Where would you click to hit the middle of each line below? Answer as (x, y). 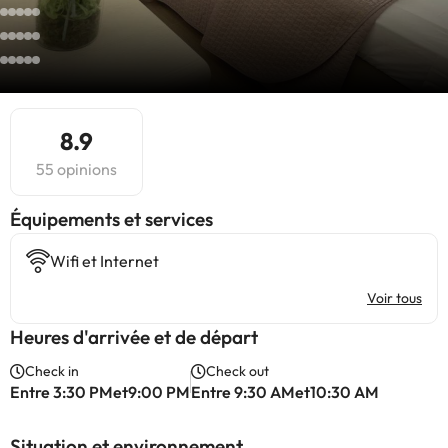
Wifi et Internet (104, 261)
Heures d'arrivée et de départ (134, 337)
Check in (52, 371)
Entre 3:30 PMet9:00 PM (100, 392)
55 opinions (76, 169)
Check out (237, 371)
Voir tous (394, 298)
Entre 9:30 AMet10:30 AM (285, 392)
